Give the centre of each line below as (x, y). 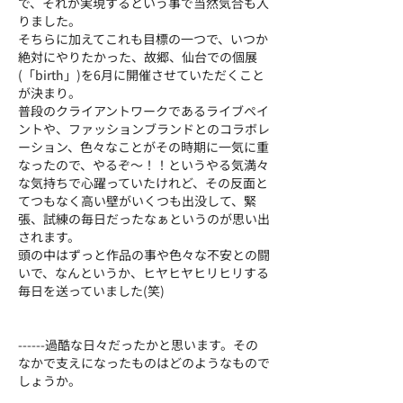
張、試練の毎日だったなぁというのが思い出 (144, 219)
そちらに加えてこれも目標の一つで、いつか (143, 39)
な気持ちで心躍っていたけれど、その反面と (143, 183)
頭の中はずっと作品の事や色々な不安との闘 (144, 255)
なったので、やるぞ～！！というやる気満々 (143, 165)
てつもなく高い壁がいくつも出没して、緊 (137, 201)
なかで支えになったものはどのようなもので (144, 363)
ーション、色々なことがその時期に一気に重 (143, 147)
